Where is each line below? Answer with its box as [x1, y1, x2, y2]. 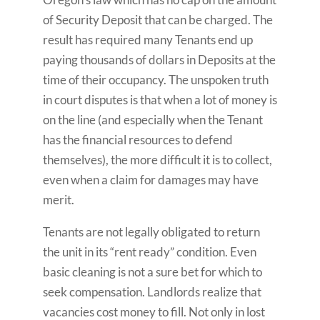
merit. [42, 192, 74, 207]
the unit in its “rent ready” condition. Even [42, 244, 256, 259]
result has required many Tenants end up [42, 32, 253, 47]
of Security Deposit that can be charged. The [42, 12, 273, 27]
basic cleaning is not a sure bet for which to [42, 264, 262, 279]
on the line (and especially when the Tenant [42, 112, 263, 127]
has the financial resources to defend [42, 132, 233, 147]
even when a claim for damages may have [42, 172, 259, 187]
